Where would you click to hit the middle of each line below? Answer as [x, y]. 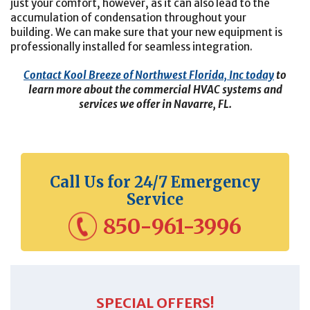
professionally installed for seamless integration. [131, 47]
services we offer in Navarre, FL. [155, 104]
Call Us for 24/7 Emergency [155, 182]
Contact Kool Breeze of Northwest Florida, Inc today [149, 75]
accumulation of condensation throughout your [128, 18]
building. [33, 33]
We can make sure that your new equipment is [169, 33]
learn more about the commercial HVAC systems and [155, 89]
